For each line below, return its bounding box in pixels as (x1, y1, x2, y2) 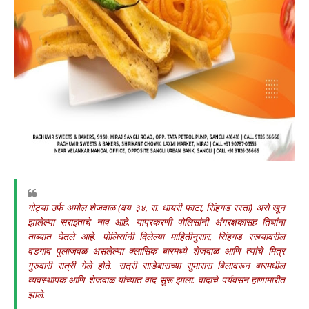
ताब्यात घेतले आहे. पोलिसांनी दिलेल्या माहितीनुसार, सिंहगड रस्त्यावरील (28, 230, 285, 243)
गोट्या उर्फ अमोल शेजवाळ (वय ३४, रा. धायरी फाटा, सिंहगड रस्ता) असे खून (28, 201, 285, 214)
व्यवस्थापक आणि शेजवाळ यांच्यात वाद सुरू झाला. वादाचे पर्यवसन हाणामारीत (28, 273, 285, 286)
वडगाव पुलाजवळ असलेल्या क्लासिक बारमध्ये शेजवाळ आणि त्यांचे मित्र (28, 244, 285, 257)
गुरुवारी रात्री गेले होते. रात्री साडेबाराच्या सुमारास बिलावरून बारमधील (28, 259, 285, 272)
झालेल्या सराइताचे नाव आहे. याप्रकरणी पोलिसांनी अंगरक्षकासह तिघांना (28, 215, 285, 228)
